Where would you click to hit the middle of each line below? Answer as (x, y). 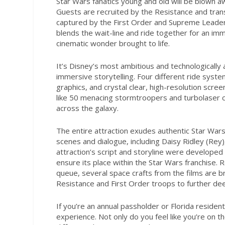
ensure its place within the (102, 162)
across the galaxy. (88, 108)
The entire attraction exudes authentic (124, 130)
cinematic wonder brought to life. (114, 43)
